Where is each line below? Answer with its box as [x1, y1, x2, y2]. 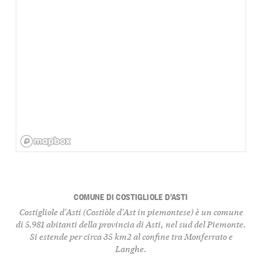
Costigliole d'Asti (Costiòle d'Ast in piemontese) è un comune [19, 205, 243, 218]
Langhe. [115, 242, 147, 255]
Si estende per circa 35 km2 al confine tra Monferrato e [29, 230, 233, 243]
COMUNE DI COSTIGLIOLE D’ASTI [74, 189, 188, 202]
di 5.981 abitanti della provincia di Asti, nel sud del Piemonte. [16, 218, 246, 230]
